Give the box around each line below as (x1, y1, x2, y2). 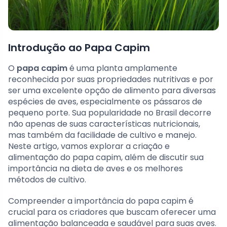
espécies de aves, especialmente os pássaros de (8, 96, 202, 108)
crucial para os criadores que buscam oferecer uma (8, 206, 216, 218)
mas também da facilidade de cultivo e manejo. (8, 129, 197, 141)
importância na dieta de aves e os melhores (8, 163, 183, 175)
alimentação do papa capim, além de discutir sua (8, 152, 204, 164)
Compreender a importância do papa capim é (8, 195, 194, 207)
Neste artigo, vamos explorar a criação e (8, 140, 170, 153)
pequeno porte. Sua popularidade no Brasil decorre (8, 107, 211, 119)
